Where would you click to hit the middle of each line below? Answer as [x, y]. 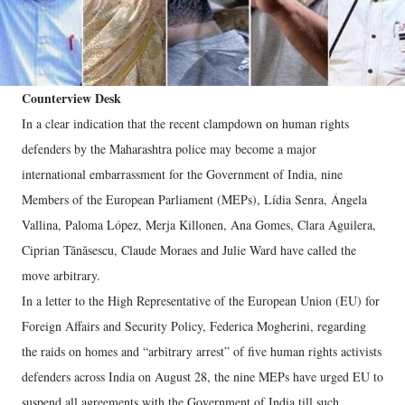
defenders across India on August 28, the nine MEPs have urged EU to [202, 377]
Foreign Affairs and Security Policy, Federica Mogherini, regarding [194, 326]
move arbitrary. [61, 275]
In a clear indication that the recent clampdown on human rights [185, 123]
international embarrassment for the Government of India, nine [182, 174]
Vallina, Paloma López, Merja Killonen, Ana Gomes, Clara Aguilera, [199, 225]
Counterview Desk [71, 98]
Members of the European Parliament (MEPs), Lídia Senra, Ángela [194, 199]
